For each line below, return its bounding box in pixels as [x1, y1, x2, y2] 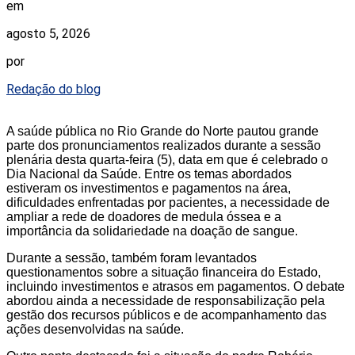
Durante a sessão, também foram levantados [6, 251, 257, 265]
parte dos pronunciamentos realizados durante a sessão [6, 139, 321, 153]
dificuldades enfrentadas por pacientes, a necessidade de [6, 196, 330, 210]
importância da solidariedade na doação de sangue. [6, 224, 298, 239]
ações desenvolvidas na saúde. [6, 323, 184, 337]
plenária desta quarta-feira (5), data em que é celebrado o [6, 153, 328, 167]
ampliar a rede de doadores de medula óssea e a [6, 210, 281, 224]
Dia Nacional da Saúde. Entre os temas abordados [6, 167, 292, 181]
